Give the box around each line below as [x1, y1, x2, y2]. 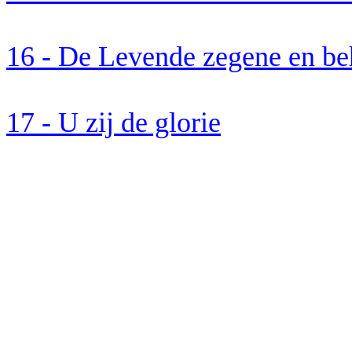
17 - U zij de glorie [6, 107, 221, 138]
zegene [203, 41, 281, 72]
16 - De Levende [6, 41, 203, 72]
